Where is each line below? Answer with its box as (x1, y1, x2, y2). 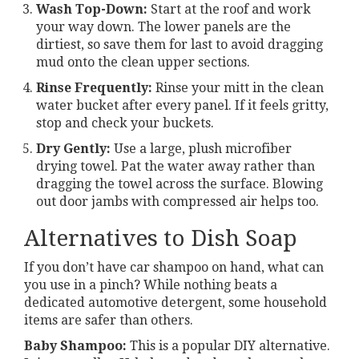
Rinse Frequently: (36, 79, 152, 95)
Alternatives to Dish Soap (24, 224, 297, 252)
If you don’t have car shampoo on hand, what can (24, 259, 324, 275)
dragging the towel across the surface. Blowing (36, 175, 323, 192)
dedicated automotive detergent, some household (24, 294, 327, 310)
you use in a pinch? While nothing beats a (24, 276, 277, 292)
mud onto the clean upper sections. (36, 54, 250, 70)
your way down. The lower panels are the (36, 18, 291, 34)
